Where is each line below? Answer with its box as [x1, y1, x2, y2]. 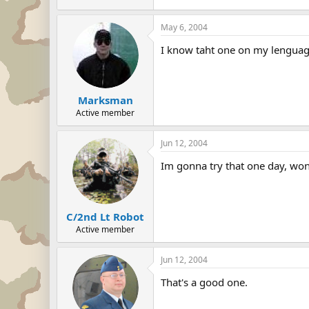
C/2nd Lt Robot [66, 209, 144, 223]
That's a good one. [161, 275, 248, 289]
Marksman [77, 93, 133, 107]
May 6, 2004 [161, 21, 208, 33]
